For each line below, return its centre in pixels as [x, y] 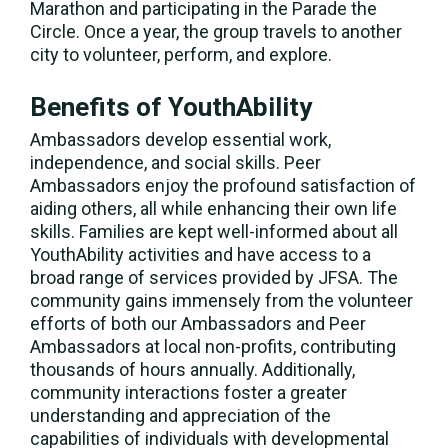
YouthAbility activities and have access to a [200, 254]
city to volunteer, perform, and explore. [181, 55]
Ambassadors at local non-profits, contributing [213, 346]
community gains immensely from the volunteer [221, 300]
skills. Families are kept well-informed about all [214, 231]
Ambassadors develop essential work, [180, 139]
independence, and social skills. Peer [175, 162]
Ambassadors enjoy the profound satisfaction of [223, 185]
